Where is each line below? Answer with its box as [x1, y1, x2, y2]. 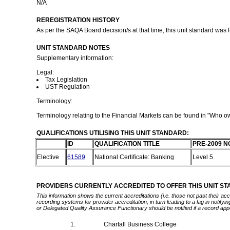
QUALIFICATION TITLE [94, 140, 160, 147]
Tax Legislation [45, 76, 87, 83]
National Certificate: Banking [94, 154, 176, 161]
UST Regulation [45, 83, 90, 90]
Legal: [36, 69, 54, 76]
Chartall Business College [103, 221, 178, 228]
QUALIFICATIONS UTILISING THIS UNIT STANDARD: [36, 129, 189, 137]
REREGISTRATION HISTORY [36, 16, 120, 24]
